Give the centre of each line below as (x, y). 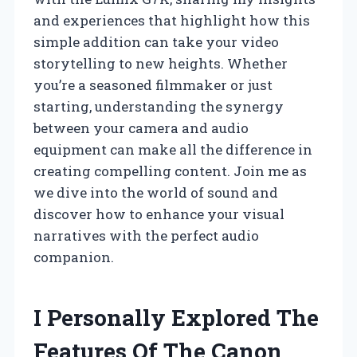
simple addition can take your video (156, 41)
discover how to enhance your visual (159, 214)
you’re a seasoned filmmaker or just (153, 84)
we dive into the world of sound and (156, 192)
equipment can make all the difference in (173, 149)
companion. (74, 257)
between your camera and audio (141, 127)
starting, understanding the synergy (159, 106)
